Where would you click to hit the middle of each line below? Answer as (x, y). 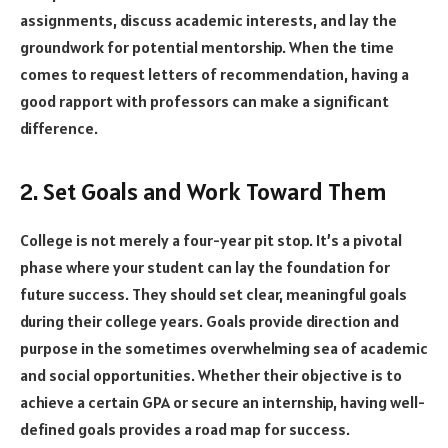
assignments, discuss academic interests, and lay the (208, 20)
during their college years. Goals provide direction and (209, 321)
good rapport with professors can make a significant (204, 101)
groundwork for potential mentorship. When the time (207, 47)
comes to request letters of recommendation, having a (214, 74)
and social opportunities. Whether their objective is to (211, 375)
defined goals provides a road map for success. (185, 429)
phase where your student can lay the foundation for (205, 267)
